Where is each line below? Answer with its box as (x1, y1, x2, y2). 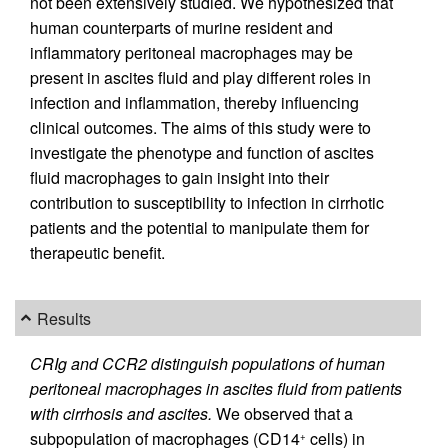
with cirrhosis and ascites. (30, 402, 212, 425)
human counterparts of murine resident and (30, 15, 333, 39)
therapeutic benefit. (30, 240, 165, 264)
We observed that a (212, 402, 353, 425)
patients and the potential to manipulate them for (30, 215, 369, 239)
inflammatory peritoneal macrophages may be (30, 40, 353, 64)
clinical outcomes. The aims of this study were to (30, 115, 371, 139)
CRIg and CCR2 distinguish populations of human (30, 352, 385, 375)
